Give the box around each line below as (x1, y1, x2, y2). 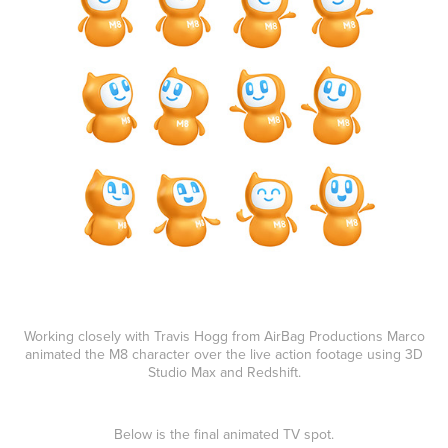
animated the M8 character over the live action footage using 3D (25, 344, 423, 365)
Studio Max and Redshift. (147, 362, 301, 383)
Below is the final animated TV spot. (114, 424, 334, 445)
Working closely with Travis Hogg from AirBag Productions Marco (23, 326, 425, 347)
